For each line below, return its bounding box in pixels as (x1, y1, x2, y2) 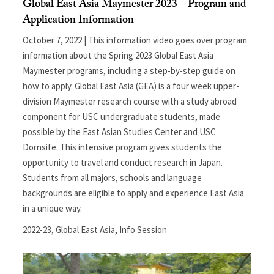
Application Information (23, 11, 135, 31)
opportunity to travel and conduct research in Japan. (23, 156, 223, 168)
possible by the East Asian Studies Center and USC (23, 125, 217, 138)
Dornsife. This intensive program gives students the (23, 141, 223, 153)
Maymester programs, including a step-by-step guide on (23, 64, 236, 76)
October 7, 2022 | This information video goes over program (23, 34, 248, 46)
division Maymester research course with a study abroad (23, 95, 237, 107)
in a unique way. (23, 202, 83, 214)
